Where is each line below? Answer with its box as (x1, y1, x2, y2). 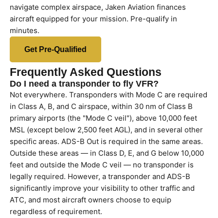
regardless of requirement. (10, 207, 102, 216)
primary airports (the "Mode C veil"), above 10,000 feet (10, 113, 197, 123)
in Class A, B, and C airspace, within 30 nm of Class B (10, 102, 193, 111)
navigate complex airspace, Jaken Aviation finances (10, 2, 186, 12)
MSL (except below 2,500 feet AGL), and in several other (10, 125, 203, 134)
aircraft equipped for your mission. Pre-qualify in (10, 14, 177, 23)
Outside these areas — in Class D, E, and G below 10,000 (10, 148, 204, 158)
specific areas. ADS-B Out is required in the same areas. (10, 137, 203, 146)
